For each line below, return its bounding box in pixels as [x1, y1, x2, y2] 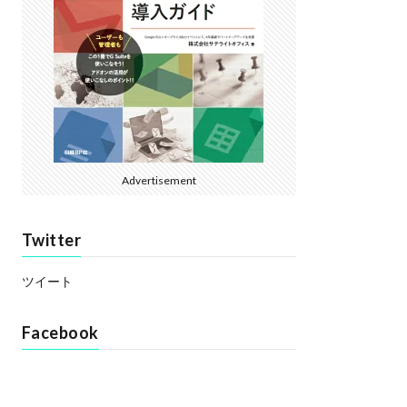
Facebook [21, 323, 99, 343]
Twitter [21, 230, 81, 251]
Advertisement [121, 174, 196, 188]
